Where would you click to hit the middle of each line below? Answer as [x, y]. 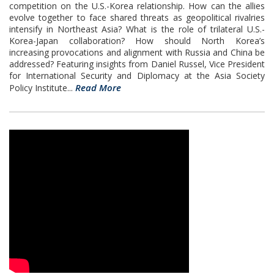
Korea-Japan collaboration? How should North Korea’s [137, 41]
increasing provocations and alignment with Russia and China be [137, 52]
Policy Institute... [42, 88]
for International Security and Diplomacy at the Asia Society [137, 76]
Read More [98, 87]
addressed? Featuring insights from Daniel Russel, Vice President [137, 64]
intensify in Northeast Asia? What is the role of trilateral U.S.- [137, 29]
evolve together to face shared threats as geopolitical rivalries [137, 17]
